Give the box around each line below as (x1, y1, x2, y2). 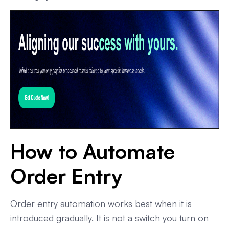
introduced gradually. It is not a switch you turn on (10, 212, 209, 224)
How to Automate (10, 139, 175, 165)
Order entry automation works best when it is (10, 198, 192, 210)
